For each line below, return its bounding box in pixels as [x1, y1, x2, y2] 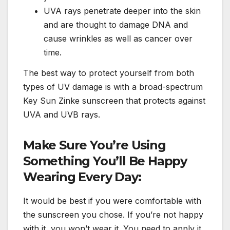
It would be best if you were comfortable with [23, 195, 201, 206]
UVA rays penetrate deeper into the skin [44, 6, 201, 16]
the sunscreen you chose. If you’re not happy [23, 209, 203, 220]
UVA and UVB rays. [23, 109, 100, 120]
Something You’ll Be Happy [23, 153, 187, 168]
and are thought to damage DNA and [44, 20, 188, 30]
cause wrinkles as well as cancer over [44, 33, 193, 44]
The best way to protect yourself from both [23, 67, 194, 78]
